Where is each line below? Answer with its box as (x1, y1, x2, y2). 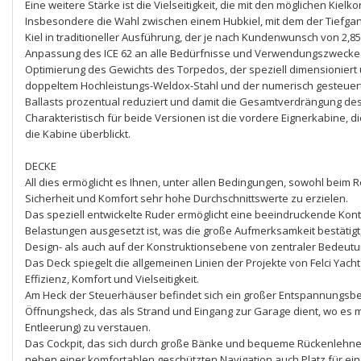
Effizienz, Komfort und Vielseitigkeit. (25, 272, 199, 286)
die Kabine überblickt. (25, 127, 131, 141)
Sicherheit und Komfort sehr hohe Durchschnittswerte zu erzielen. (25, 191, 348, 205)
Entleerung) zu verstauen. (25, 320, 151, 334)
